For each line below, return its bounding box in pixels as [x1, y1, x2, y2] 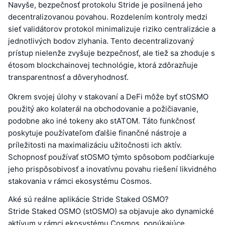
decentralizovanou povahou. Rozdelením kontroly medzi [8, 12, 207, 22]
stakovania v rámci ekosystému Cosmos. [8, 176, 152, 186]
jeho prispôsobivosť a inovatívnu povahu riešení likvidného [8, 164, 216, 174]
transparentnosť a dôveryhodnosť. [8, 72, 129, 82]
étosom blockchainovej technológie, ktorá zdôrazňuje [8, 60, 198, 70]
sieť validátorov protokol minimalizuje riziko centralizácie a [8, 24, 215, 34]
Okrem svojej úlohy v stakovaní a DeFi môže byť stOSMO [8, 91, 208, 101]
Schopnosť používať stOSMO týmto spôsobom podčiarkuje [8, 152, 214, 162]
